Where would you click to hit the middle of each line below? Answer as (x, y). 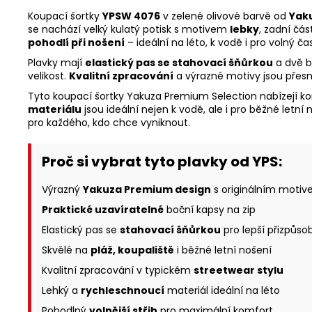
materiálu (55, 110)
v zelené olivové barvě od (225, 16)
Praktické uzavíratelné (103, 210)
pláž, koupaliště (132, 250)
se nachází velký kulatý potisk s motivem (129, 30)
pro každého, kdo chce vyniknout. (109, 123)
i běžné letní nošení (223, 250)
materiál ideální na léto (222, 291)
